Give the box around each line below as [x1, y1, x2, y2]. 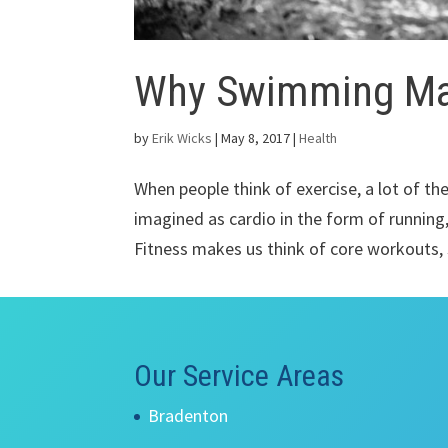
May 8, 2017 [221, 128, 291, 147]
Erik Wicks [152, 128, 213, 147]
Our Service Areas [134, 358, 345, 394]
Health [299, 128, 338, 147]
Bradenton [148, 404, 229, 428]
